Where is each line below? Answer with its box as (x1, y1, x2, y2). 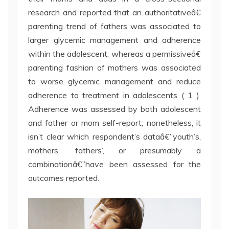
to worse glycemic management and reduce (28, 76, 201, 87)
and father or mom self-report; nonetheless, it (28, 118, 201, 128)
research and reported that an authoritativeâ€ (28, 7, 201, 18)
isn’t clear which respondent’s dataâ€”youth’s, (28, 131, 201, 142)
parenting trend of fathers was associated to (28, 21, 201, 32)
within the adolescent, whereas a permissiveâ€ (28, 49, 201, 59)
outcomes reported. (28, 173, 99, 184)
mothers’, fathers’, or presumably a (28, 145, 201, 156)
